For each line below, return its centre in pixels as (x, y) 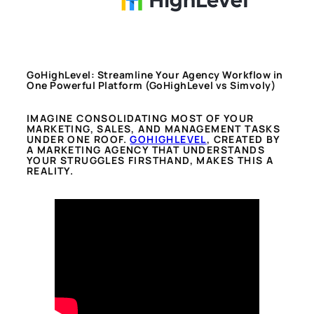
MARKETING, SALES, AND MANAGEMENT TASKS (154, 129)
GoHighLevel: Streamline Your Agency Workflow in (155, 74)
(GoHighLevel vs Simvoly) (210, 85)
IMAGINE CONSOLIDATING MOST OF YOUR (141, 118)
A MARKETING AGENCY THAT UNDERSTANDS (146, 150)
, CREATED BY (243, 139)
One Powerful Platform (85, 85)
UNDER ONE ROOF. (78, 139)
